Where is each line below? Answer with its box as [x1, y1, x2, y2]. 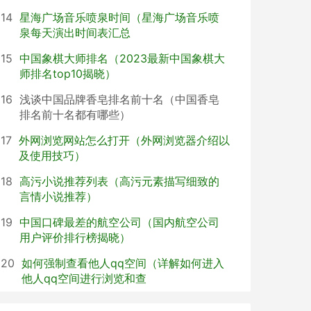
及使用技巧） [19, 149, 85, 162]
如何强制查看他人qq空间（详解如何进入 [22, 256, 224, 270]
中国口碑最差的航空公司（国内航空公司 [19, 215, 219, 229]
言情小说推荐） [19, 190, 97, 203]
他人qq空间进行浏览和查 [22, 271, 146, 285]
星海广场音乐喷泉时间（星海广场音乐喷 [19, 10, 219, 24]
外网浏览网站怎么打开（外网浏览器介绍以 [19, 133, 230, 147]
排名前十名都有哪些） [19, 108, 131, 121]
